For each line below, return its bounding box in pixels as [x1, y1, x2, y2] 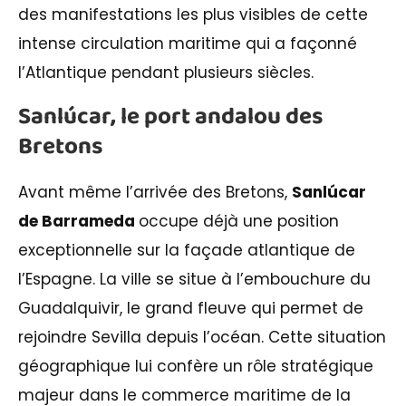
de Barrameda [18, 209, 139, 232]
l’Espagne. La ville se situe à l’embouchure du [18, 267, 371, 290]
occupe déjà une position [139, 209, 339, 232]
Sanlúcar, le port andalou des [18, 97, 324, 136]
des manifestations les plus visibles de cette [18, 3, 368, 25]
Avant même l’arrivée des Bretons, [18, 180, 292, 203]
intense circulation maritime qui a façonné [18, 32, 357, 54]
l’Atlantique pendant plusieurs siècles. [18, 61, 314, 83]
